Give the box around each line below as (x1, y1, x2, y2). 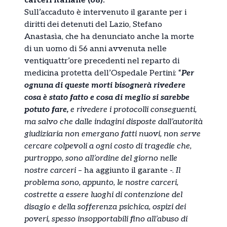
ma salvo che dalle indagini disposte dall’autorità (24, 117, 203, 127)
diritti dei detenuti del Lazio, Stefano (24, 19, 162, 29)
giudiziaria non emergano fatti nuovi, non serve (24, 129, 201, 139)
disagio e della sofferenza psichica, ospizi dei (24, 202, 186, 212)
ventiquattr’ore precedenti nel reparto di (24, 56, 179, 66)
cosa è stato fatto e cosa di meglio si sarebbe (24, 92, 190, 102)
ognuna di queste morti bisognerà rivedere (24, 80, 185, 90)
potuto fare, (24, 104, 68, 115)
